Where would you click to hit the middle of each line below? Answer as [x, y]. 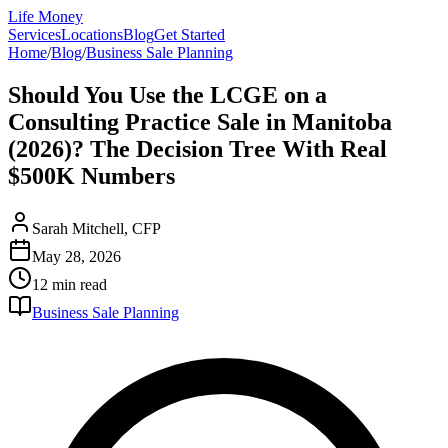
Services [34, 34]
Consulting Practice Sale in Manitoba [200, 121]
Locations [92, 34]
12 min [54, 284]
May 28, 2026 [76, 256]
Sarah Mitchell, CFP [96, 228]
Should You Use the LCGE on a [167, 94]
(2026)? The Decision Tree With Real [197, 148]
